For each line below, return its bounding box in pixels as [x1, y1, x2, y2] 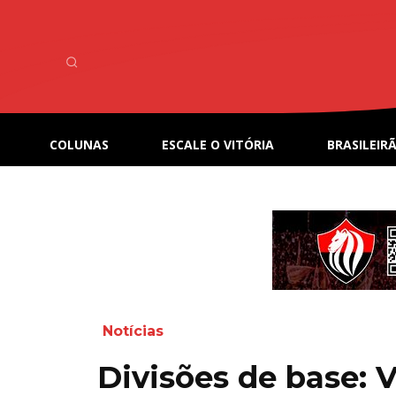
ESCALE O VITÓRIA [162, 136, 274, 154]
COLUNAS [49, 136, 109, 154]
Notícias [103, 323, 164, 339]
